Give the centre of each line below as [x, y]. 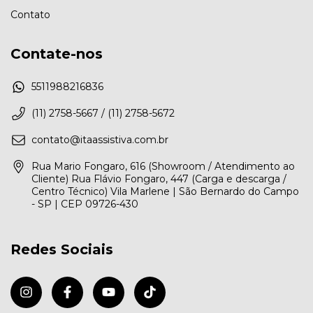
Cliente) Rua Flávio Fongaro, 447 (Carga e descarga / [159, 179]
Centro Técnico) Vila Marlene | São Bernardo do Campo [165, 192]
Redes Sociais [62, 250]
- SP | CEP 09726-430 [85, 204]
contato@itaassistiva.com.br [100, 140]
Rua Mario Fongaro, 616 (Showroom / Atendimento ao [163, 167]
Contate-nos [57, 53]
